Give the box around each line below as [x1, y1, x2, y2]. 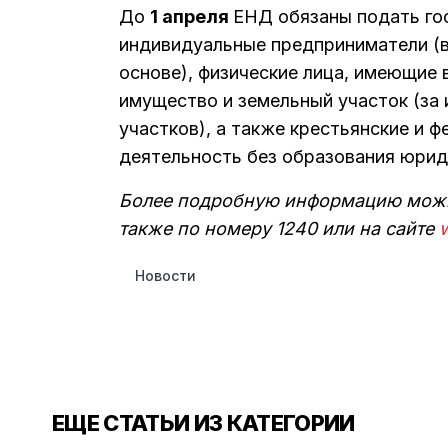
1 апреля [150, 6, 233, 28]
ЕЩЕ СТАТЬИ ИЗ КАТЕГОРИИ [52, 410, 355, 437]
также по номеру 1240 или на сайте [119, 218, 439, 240]
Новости [135, 266, 196, 284]
